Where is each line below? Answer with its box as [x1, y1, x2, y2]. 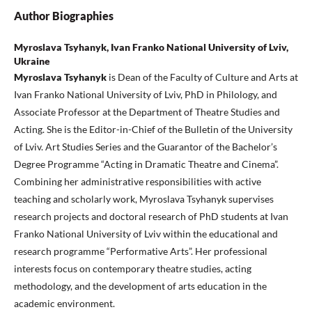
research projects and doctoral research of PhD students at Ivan [14, 210, 288, 223]
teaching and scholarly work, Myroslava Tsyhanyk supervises [14, 193, 274, 205]
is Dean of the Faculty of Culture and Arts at [109, 71, 298, 84]
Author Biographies [14, 9, 114, 23]
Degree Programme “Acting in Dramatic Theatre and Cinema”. [14, 158, 279, 171]
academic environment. [14, 297, 115, 310]
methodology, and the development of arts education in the [14, 280, 267, 292]
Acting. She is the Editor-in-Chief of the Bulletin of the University [14, 123, 292, 136]
